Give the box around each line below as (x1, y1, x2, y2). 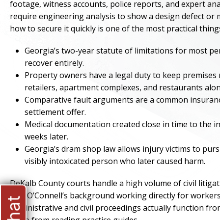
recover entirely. (25, 57, 84, 68)
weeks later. (25, 131, 68, 142)
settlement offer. (25, 107, 86, 117)
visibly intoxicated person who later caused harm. (25, 156, 205, 166)
